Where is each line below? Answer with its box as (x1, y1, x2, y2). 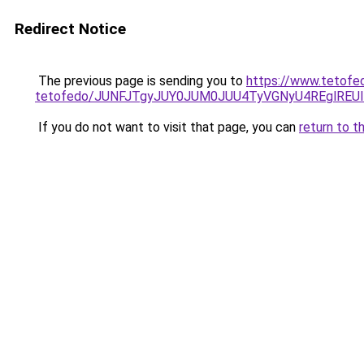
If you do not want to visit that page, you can (35, 119, 299, 135)
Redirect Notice (15, 19, 126, 38)
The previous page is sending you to (35, 73, 246, 89)
